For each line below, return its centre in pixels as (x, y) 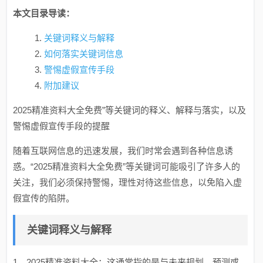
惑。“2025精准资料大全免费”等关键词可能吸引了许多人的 (127, 166)
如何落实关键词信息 (83, 54)
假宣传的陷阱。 (44, 198)
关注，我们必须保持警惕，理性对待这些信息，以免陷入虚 (128, 182)
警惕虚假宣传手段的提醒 (62, 126)
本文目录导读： (44, 13)
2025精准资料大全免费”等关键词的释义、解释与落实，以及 (130, 110)
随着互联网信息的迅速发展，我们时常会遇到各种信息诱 (123, 151)
